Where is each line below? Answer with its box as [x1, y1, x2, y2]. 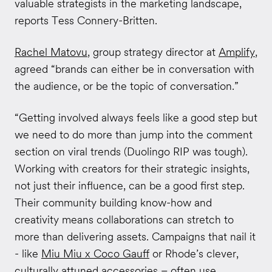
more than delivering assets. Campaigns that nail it [14, 229, 256, 243]
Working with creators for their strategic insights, [14, 161, 250, 175]
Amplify [218, 46, 255, 59]
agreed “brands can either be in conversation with [14, 63, 254, 76]
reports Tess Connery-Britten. [14, 14, 157, 27]
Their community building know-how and [14, 195, 212, 209]
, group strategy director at [87, 46, 219, 59]
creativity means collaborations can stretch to [14, 212, 234, 226]
